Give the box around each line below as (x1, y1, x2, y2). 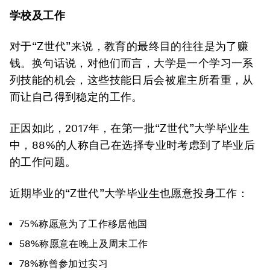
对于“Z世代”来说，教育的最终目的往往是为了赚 (10, 40, 249, 52)
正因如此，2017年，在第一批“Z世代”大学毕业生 (10, 122, 250, 134)
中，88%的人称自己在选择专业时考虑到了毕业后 (10, 139, 256, 151)
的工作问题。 (10, 155, 77, 168)
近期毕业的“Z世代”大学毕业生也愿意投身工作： (10, 187, 249, 199)
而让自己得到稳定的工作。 (10, 90, 143, 103)
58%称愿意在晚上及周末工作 (19, 238, 148, 250)
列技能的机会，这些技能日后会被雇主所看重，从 (10, 74, 254, 86)
